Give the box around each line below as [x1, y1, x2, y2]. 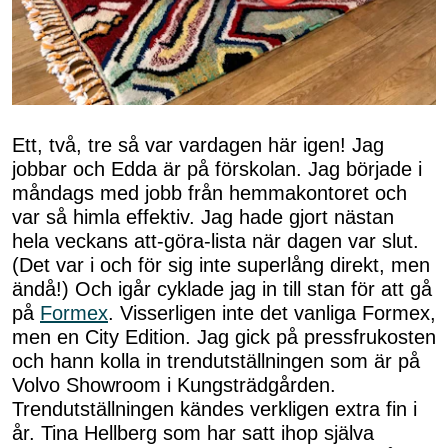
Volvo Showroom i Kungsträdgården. [12, 373, 336, 396]
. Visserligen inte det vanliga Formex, [108, 301, 436, 324]
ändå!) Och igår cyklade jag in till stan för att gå [12, 277, 432, 300]
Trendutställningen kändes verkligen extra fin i [12, 397, 417, 420]
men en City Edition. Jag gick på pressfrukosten [12, 325, 436, 348]
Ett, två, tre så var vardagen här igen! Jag [12, 133, 384, 156]
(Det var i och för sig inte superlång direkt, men [12, 253, 430, 276]
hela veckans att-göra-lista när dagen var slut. [12, 229, 419, 252]
